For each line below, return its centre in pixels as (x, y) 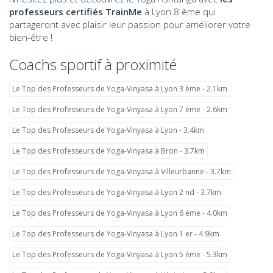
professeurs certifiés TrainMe (76, 11)
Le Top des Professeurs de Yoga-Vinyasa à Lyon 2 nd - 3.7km (117, 192)
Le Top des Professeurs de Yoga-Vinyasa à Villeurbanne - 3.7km (122, 172)
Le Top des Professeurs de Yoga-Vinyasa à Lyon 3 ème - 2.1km (120, 89)
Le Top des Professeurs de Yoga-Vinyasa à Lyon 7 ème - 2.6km (120, 109)
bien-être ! (32, 37)
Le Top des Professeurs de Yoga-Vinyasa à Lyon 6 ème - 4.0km (120, 213)
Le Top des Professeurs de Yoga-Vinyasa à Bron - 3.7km (108, 151)
